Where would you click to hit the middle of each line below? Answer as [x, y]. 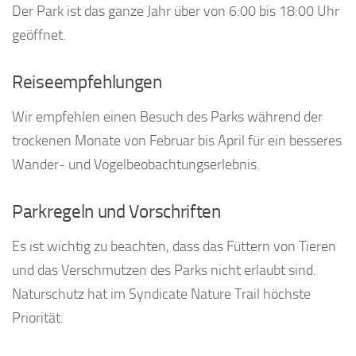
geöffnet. [39, 35]
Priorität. [38, 318]
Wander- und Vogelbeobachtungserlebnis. [136, 165]
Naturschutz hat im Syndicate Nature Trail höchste [161, 294]
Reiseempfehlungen [87, 83]
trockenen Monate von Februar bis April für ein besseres [177, 141]
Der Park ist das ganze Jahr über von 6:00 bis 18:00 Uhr [176, 12]
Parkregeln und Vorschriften [116, 212]
